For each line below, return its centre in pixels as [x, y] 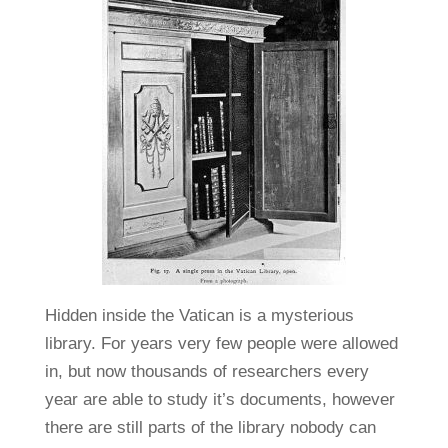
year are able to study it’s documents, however [219, 399]
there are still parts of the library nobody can [210, 427]
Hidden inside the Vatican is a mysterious [199, 315]
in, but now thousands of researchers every [206, 371]
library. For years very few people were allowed [221, 343]
